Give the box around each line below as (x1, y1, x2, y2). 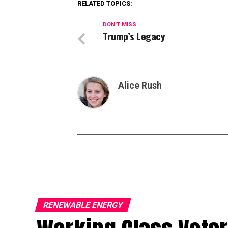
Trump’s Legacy (103, 28, 165, 43)
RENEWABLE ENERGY (42, 199, 124, 210)
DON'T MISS (103, 21, 136, 28)
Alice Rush (118, 80, 162, 91)
